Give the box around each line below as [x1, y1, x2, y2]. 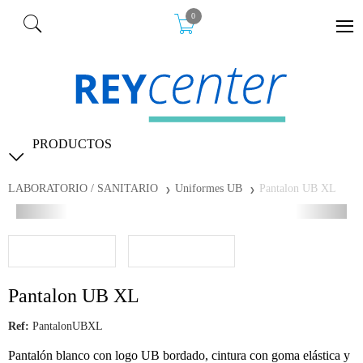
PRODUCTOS [32, 136, 112, 151]
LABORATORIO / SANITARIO [8, 181, 161, 194]
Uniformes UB [175, 181, 242, 194]
